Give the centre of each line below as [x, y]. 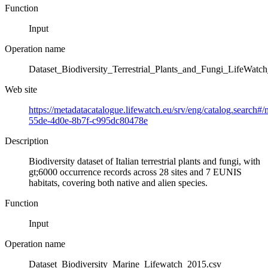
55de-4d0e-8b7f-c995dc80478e [88, 120]
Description [27, 141]
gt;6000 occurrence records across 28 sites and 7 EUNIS [135, 172]
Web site [21, 89]
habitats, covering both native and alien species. [118, 182]
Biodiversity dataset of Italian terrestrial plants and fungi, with [144, 161]
